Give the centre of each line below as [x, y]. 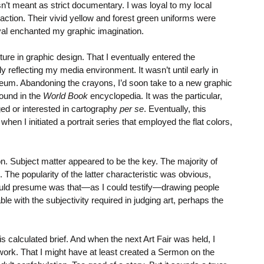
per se [132, 109]
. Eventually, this [175, 109]
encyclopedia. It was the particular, [155, 96]
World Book [65, 96]
